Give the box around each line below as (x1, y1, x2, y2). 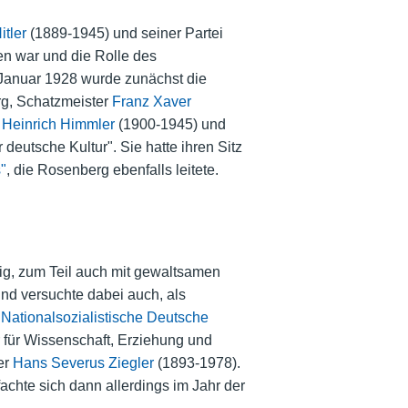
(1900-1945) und (114, 117, 226, 133)
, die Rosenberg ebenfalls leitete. (5, 162, 219, 178)
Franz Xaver (111, 94, 191, 110)
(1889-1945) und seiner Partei (25, 25, 223, 42)
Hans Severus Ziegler (12, 354, 154, 371)
